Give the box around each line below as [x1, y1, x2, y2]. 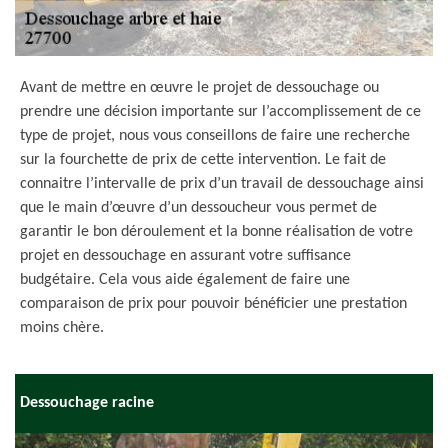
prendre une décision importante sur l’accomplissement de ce [20, 104, 421, 120]
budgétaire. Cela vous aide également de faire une [20, 272, 350, 288]
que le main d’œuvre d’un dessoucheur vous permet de [20, 200, 377, 216]
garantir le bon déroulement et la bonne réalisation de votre [20, 224, 413, 240]
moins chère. [20, 320, 104, 336]
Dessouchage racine [20, 395, 154, 411]
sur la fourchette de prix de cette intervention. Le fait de [20, 152, 386, 168]
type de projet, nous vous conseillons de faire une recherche [20, 128, 410, 144]
